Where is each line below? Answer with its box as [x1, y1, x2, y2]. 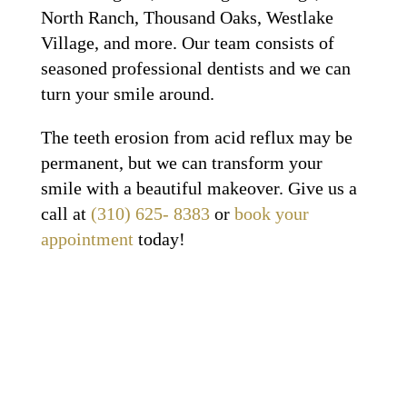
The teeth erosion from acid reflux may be [40, 126, 352, 147]
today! [133, 228, 185, 249]
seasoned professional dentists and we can [40, 57, 351, 78]
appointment [40, 228, 134, 249]
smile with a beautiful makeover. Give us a [40, 177, 357, 198]
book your [233, 203, 309, 223]
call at [40, 203, 91, 223]
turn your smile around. [40, 83, 219, 104]
